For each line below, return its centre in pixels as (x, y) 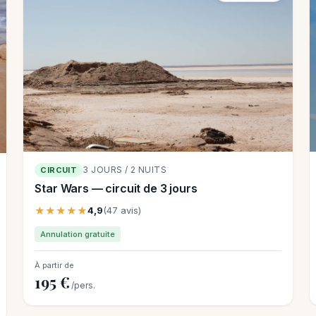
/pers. (84, 286)
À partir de (55, 266)
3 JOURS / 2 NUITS (125, 170)
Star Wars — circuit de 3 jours (116, 189)
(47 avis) (122, 211)
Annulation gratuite (78, 235)
